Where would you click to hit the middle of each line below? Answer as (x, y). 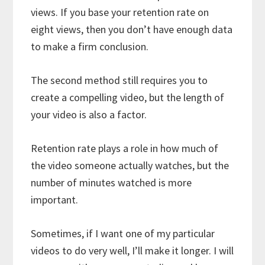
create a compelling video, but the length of (128, 98)
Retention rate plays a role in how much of (125, 148)
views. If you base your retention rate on (120, 12)
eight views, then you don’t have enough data (132, 30)
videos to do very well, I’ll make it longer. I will (132, 251)
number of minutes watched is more (112, 183)
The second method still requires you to (119, 80)
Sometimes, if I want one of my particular (123, 234)
